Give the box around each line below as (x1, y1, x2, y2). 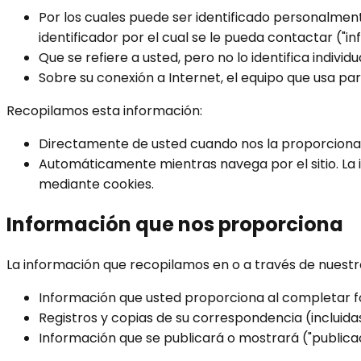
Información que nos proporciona (6, 211, 343, 239)
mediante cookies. (39, 175, 154, 194)
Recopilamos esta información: (6, 102, 202, 121)
